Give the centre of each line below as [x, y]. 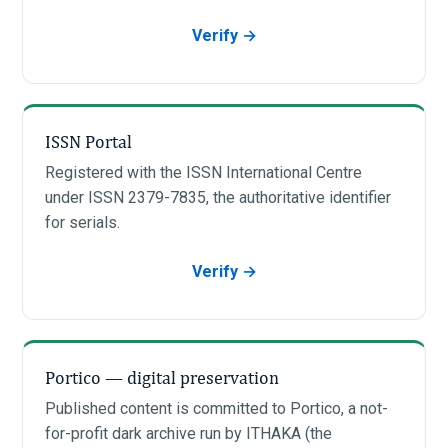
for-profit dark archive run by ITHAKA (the [188, 433]
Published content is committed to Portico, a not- [216, 408]
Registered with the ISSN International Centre [203, 172]
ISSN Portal [88, 141]
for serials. [82, 222]
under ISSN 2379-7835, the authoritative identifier [218, 197]
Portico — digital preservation [162, 377]
